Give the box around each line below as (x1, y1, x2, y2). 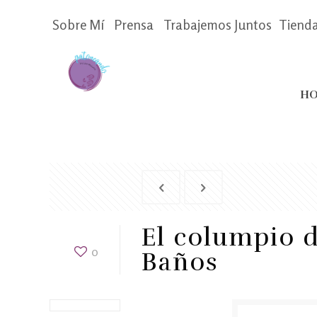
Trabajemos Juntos (163, 16, 272, 33)
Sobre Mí (52, 16, 105, 33)
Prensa (114, 16, 154, 33)
